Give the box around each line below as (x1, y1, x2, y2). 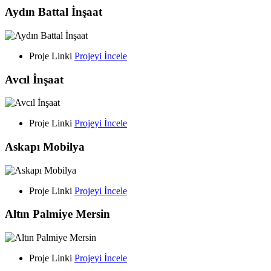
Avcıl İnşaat (5, 73, 64, 86)
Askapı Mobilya (5, 140, 85, 154)
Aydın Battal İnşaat (5, 5, 102, 19)
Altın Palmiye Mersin (5, 207, 110, 221)
